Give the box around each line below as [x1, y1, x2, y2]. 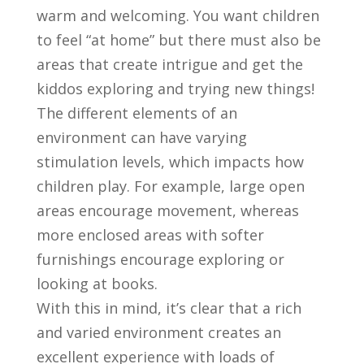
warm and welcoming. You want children [36, 6, 319, 26]
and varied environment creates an [36, 323, 281, 343]
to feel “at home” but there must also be [36, 30, 321, 50]
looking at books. [36, 274, 158, 294]
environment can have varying [36, 128, 247, 148]
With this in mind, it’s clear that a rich [36, 298, 301, 318]
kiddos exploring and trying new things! [36, 79, 314, 99]
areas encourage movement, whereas [36, 201, 299, 221]
